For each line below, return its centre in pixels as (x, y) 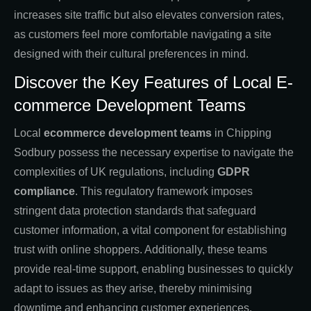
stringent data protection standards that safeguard (135, 210)
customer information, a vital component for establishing (150, 230)
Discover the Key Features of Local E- (153, 82)
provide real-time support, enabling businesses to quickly (153, 269)
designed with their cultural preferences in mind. (131, 53)
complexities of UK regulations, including (116, 171)
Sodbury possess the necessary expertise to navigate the (154, 152)
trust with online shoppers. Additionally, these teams (141, 249)
